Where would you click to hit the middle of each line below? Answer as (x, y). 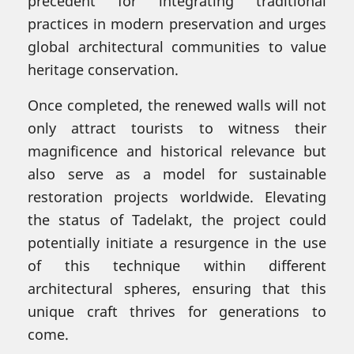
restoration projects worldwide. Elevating (177, 196)
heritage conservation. (103, 69)
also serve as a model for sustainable (177, 173)
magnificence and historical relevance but (177, 151)
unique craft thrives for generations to (177, 311)
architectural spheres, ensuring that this (177, 288)
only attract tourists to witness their (177, 128)
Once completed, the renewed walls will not (177, 105)
